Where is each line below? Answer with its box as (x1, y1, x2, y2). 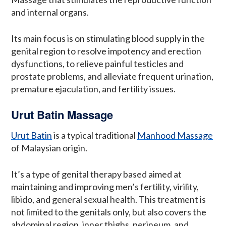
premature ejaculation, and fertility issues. (11, 83, 176, 95)
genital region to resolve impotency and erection (11, 45, 201, 57)
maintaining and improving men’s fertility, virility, (11, 181, 199, 192)
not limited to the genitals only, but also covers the (11, 206, 206, 217)
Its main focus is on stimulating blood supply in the (11, 33, 205, 44)
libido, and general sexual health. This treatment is (11, 193, 206, 205)
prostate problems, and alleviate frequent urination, (11, 71, 213, 82)
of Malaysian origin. (11, 142, 87, 153)
